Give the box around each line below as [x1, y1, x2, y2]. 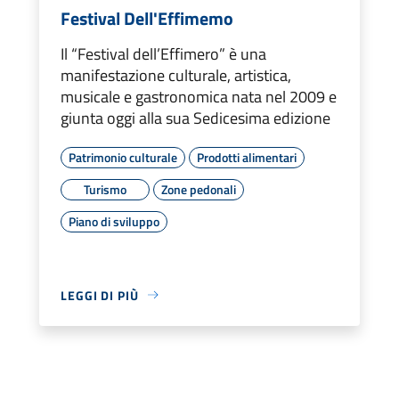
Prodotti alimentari [197, 147, 297, 167]
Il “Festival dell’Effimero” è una [61, 41, 266, 66]
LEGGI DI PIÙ [61, 285, 139, 305]
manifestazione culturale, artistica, [61, 62, 291, 87]
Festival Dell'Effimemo [61, 4, 233, 32]
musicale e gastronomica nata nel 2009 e [61, 84, 337, 109]
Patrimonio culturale [69, 147, 177, 167]
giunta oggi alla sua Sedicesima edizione [61, 105, 330, 130]
